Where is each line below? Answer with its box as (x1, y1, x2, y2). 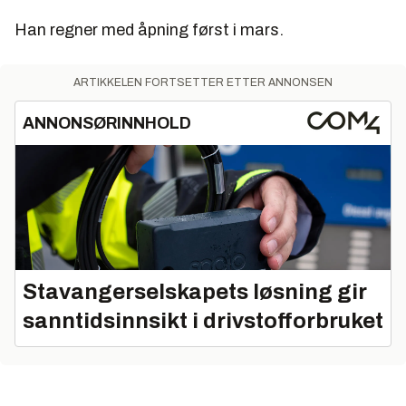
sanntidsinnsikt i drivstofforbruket (23, 308, 383, 333)
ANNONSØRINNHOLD (23, 113, 191, 132)
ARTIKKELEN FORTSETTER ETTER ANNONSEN (73, 75, 333, 89)
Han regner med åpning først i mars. (14, 20, 284, 39)
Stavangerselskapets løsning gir (23, 279, 367, 304)
